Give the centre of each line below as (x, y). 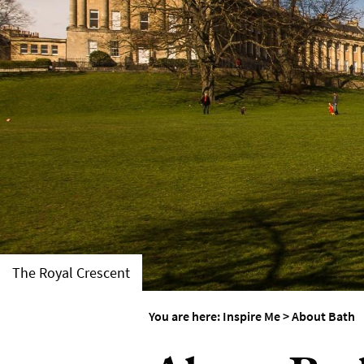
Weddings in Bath (303, 27)
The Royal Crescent (71, 273)
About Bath (323, 316)
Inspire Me (251, 316)
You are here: (186, 316)
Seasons (279, 55)
